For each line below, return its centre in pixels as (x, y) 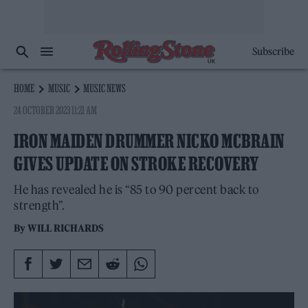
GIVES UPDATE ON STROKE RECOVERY (136, 164)
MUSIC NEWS (105, 88)
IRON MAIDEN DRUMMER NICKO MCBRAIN (149, 141)
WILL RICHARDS (66, 228)
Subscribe (273, 52)
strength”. (39, 206)
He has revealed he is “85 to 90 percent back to (136, 190)
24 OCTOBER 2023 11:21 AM (56, 110)
